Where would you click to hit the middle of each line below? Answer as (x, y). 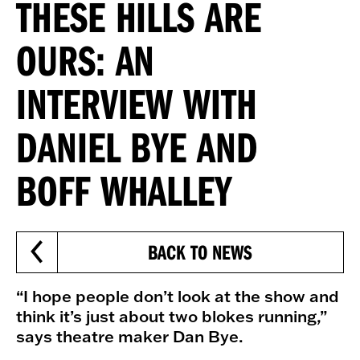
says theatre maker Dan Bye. (130, 336)
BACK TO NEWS (200, 252)
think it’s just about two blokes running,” (172, 316)
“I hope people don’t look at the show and (178, 296)
